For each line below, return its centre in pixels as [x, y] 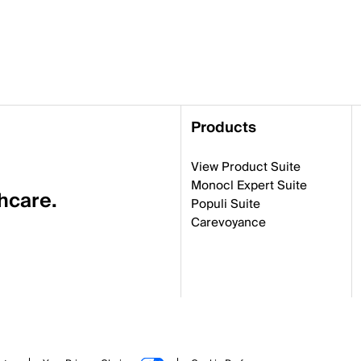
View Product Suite [246, 167]
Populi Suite [226, 204]
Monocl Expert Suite [249, 185]
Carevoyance [228, 222]
